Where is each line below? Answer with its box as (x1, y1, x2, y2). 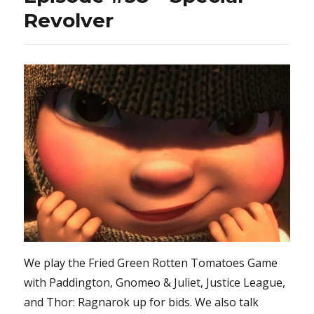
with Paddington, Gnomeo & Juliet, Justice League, (24, 275, 286, 291)
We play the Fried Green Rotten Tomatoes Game (24, 255, 278, 271)
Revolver (24, 8, 114, 33)
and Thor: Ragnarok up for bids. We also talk (24, 294, 259, 310)
